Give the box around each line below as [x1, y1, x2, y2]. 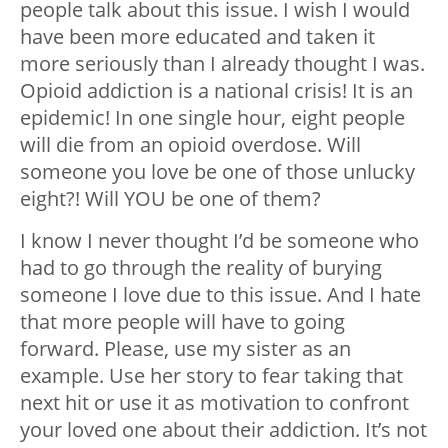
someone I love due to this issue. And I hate [20, 281, 421, 309]
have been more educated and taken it [20, 23, 375, 51]
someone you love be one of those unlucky [20, 158, 415, 186]
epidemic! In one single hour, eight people [20, 104, 405, 132]
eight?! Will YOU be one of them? [20, 185, 321, 213]
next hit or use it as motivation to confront [20, 389, 409, 417]
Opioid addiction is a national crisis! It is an [20, 77, 413, 105]
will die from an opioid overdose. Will [20, 131, 361, 159]
